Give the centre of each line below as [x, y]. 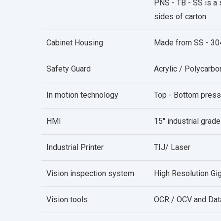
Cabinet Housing [75, 43]
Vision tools [67, 200]
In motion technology [82, 95]
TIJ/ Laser [172, 147]
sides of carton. [181, 17]
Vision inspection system [90, 174]
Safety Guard [69, 69]
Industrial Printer [75, 147]
